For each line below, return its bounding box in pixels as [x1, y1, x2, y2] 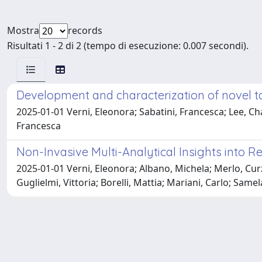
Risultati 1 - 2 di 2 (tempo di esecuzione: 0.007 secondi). [7, 39, 249, 52]
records [68, 24, 102, 37]
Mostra [7, 24, 39, 37]
